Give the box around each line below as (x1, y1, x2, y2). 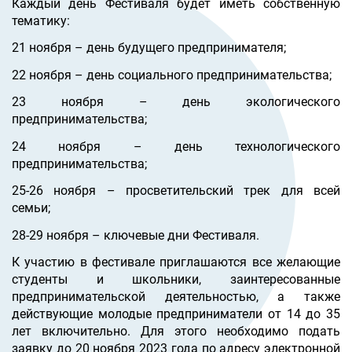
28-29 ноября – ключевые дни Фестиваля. (12, 227, 262, 243)
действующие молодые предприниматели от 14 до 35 (12, 306, 340, 322)
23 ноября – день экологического (12, 94, 340, 110)
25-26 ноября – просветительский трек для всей (12, 183, 340, 199)
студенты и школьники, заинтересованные (12, 272, 340, 288)
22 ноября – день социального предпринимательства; (12, 67, 335, 82)
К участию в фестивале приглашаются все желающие (12, 255, 340, 270)
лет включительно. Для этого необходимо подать (12, 324, 340, 339)
